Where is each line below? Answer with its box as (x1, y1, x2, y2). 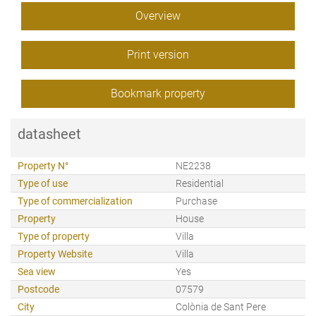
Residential (176, 178, 224, 189)
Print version (127, 48, 189, 61)
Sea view (18, 266, 56, 277)
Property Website (18, 248, 92, 260)
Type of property (18, 231, 90, 242)
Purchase (176, 195, 217, 207)
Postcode (18, 284, 59, 295)
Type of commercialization (18, 195, 133, 207)
